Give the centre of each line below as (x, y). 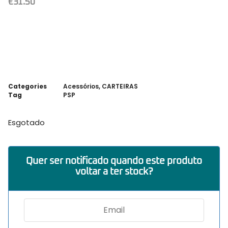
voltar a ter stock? (114, 171)
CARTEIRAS (120, 86)
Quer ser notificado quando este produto (114, 161)
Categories (27, 86)
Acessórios (81, 86)
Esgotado (26, 122)
